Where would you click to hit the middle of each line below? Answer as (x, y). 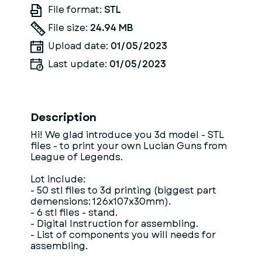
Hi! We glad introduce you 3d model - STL (127, 135)
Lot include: (58, 179)
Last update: (79, 64)
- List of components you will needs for (123, 235)
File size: (69, 28)
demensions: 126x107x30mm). (101, 201)
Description (63, 118)
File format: (76, 10)
